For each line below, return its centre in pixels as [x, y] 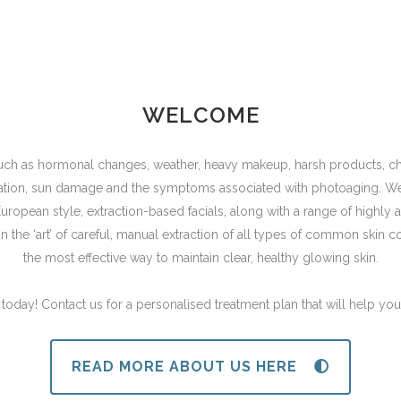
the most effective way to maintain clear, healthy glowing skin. [200, 258]
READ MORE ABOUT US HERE [184, 367]
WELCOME [200, 115]
